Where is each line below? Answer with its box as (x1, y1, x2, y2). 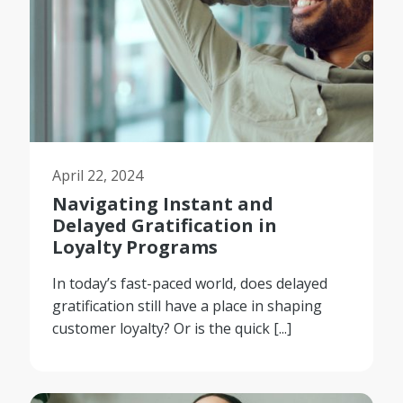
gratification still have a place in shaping (52, 295, 323, 316)
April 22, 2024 (52, 165, 144, 185)
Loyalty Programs (52, 234, 219, 259)
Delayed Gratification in (52, 212, 278, 237)
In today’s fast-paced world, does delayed (52, 273, 328, 293)
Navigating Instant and (52, 191, 274, 216)
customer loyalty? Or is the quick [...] (52, 318, 292, 338)
